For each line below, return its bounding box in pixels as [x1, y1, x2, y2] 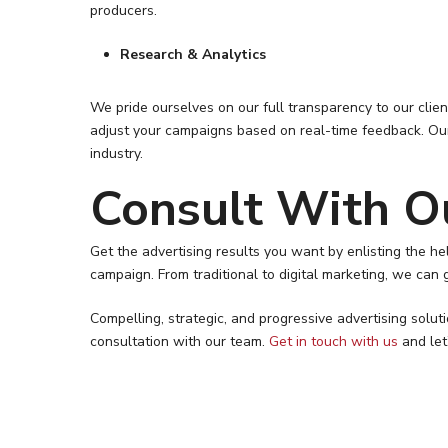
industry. [90, 144, 144, 163]
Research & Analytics [120, 45, 267, 64]
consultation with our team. [90, 332, 270, 351]
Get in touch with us [269, 332, 399, 351]
